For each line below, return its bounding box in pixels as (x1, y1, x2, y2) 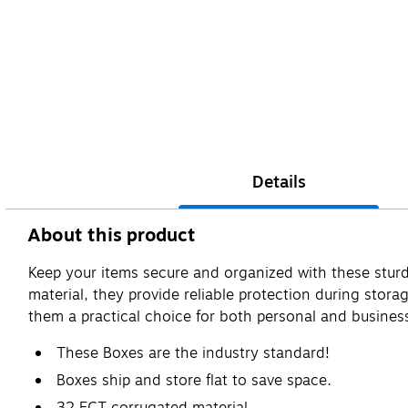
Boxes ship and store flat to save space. (56, 369, 331, 392)
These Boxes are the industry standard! (56, 342, 330, 364)
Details (251, 168, 306, 195)
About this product (27, 220, 197, 250)
